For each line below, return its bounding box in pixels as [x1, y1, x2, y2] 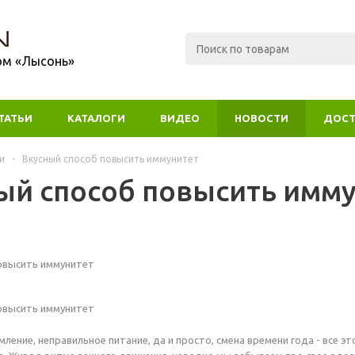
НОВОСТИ [235, 113, 288, 124]
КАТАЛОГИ [67, 113, 125, 124]
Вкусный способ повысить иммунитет [22, 154, 199, 164]
